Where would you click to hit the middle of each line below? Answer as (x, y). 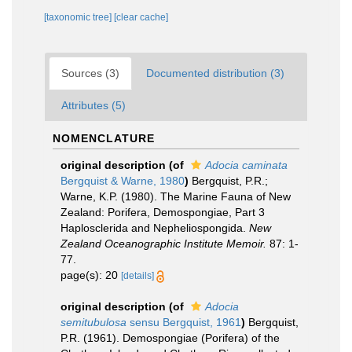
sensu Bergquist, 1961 (184, 322)
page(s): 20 (91, 275)
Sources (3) (90, 73)
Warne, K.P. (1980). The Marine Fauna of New (176, 196)
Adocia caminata (246, 165)
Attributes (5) (93, 105)
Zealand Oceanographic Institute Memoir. (163, 244)
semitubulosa (93, 322)
